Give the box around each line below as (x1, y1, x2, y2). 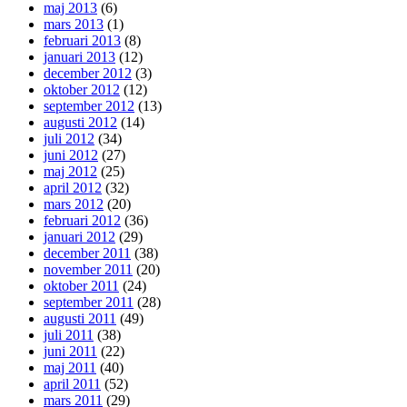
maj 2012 (44, 163, 97, 179)
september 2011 (44, 293, 134, 310)
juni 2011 (44, 342, 97, 359)
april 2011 (44, 375, 101, 392)
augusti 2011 (44, 310, 116, 326)
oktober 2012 (44, 81, 120, 97)
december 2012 (44, 65, 132, 81)
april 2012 (44, 179, 102, 195)
